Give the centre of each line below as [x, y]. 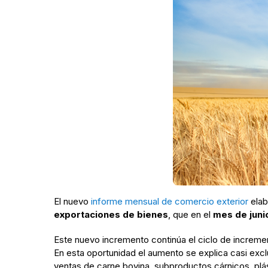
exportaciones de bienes [111, 214]
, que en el [191, 214]
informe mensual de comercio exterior [170, 201]
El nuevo [72, 201]
